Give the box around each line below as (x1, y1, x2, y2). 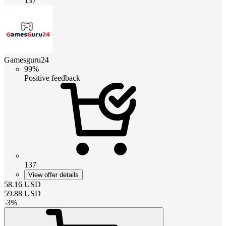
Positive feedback (24, 73, 80, 82)
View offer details (28, 171, 79, 179)
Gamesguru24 (4, 55, 49, 64)
